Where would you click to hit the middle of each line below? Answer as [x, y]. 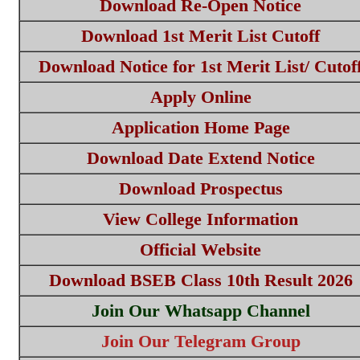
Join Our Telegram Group [200, 341]
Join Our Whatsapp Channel [200, 311]
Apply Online [200, 97]
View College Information [200, 219]
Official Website [200, 250]
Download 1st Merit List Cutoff [200, 36]
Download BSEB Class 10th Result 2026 [200, 280]
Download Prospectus [200, 188]
